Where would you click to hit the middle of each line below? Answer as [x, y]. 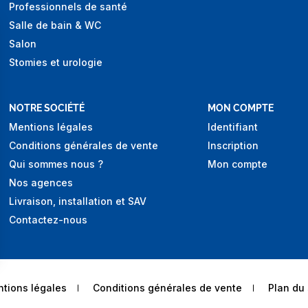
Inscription [233, 146]
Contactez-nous [48, 220]
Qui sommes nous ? [56, 164]
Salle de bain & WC [55, 25]
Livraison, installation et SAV [78, 201]
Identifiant [233, 127]
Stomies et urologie [56, 63]
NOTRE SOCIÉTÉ [47, 108]
